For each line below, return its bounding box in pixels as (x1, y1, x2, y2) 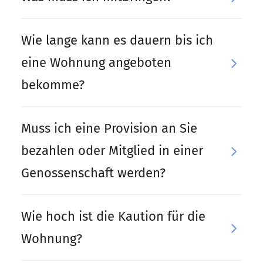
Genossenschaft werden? (21, 165, 166, 181)
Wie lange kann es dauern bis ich (21, 32, 213, 48)
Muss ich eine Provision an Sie (21, 120, 197, 136)
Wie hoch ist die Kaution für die (21, 208, 205, 224)
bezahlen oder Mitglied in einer (21, 143, 203, 159)
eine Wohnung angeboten (21, 55, 171, 70)
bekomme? (21, 77, 85, 93)
